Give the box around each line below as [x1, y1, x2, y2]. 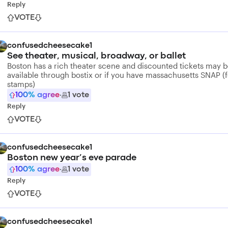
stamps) [7, 79, 35, 89]
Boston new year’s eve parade [7, 154, 136, 162]
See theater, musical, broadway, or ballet [7, 52, 186, 60]
